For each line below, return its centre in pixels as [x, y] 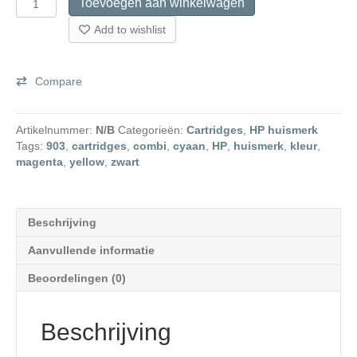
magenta [39, 162]
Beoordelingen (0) [77, 279]
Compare [59, 82]
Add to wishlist [130, 30]
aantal [32, 77]
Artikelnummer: [56, 130]
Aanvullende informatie [91, 251]
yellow [87, 162]
